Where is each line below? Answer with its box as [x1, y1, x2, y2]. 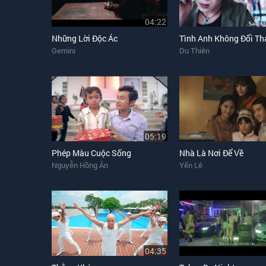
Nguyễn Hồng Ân [52, 160, 108, 170]
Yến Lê [179, 160, 202, 170]
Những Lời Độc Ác [52, 33, 118, 44]
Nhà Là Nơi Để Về [179, 147, 243, 159]
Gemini [52, 45, 75, 56]
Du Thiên [179, 45, 210, 56]
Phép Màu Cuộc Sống [52, 147, 131, 159]
